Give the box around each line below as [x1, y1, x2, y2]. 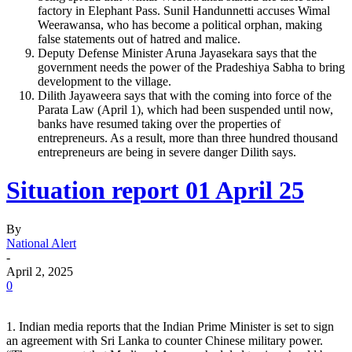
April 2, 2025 [6, 264, 73, 278]
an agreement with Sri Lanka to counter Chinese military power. [6, 333, 323, 347]
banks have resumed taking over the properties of [38, 116, 280, 130]
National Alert [6, 236, 76, 250]
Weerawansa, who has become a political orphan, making [38, 17, 322, 31]
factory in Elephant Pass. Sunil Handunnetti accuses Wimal [38, 3, 330, 17]
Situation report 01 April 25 [6, 176, 304, 205]
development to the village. [38, 74, 171, 88]
